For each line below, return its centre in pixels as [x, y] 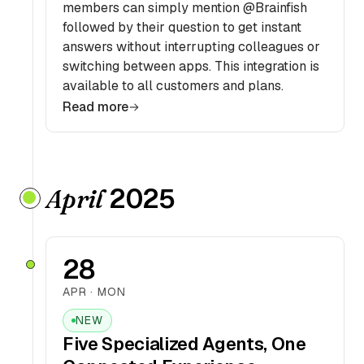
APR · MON [94, 292]
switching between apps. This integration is [191, 66]
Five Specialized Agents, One [184, 344]
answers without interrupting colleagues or [191, 47]
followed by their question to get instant [182, 27]
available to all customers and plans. [173, 86]
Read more [95, 107]
